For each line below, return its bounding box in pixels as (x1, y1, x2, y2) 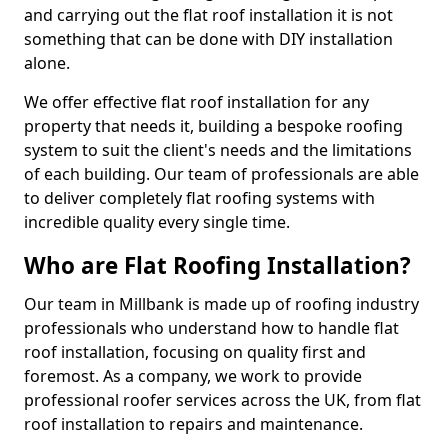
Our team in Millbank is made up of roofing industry (24, 293, 419, 315)
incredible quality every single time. (24, 211, 290, 233)
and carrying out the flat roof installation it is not (24, 4, 393, 26)
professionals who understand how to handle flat (24, 317, 399, 339)
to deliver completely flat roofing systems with (24, 187, 375, 209)
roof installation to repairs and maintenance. (24, 413, 363, 435)
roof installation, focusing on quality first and (24, 341, 366, 363)
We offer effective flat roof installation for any (24, 91, 369, 113)
